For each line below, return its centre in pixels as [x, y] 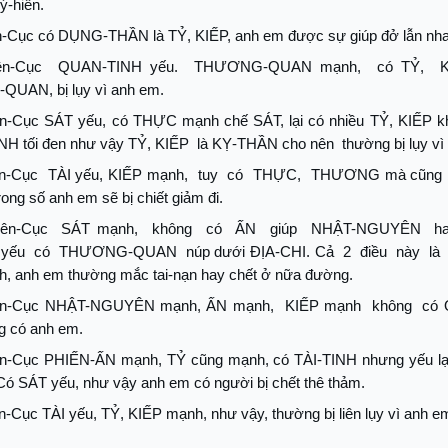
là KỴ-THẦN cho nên [265, 143]
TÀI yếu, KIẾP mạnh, [118, 174]
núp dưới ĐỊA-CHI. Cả [259, 251]
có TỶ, [400, 66]
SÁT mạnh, [100, 228]
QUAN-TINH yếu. [118, 66]
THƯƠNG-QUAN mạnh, [277, 66]
